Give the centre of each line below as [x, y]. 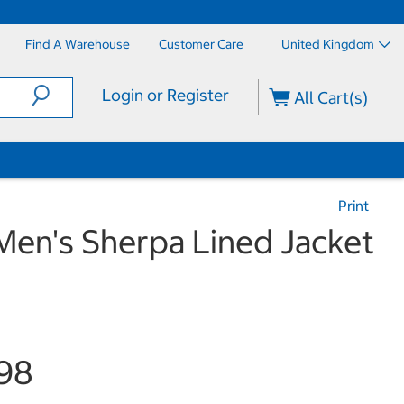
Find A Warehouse [78, 44]
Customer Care [201, 44]
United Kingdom [328, 44]
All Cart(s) [330, 98]
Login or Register [165, 95]
